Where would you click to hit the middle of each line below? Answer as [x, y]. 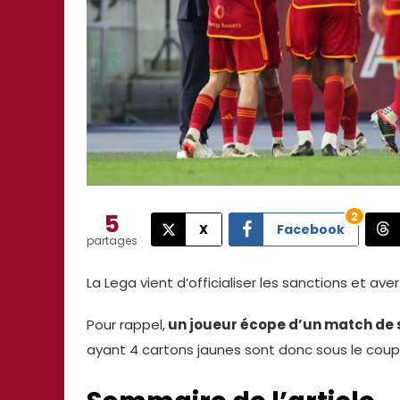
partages [112, 240]
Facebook [311, 229]
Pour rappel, [126, 324]
